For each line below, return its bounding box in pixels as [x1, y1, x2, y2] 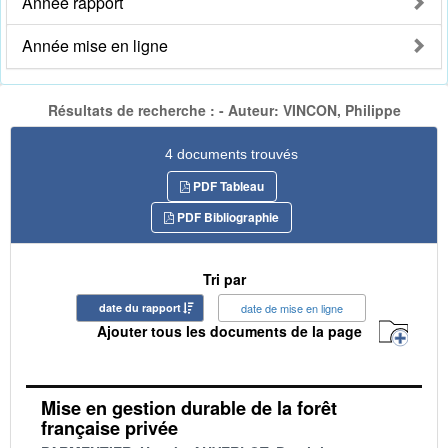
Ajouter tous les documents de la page [97, 321, 362, 342]
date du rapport [99, 299, 181, 315]
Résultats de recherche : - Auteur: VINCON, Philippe [47, 100, 401, 121]
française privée [41, 414, 178, 441]
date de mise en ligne [241, 299, 343, 316]
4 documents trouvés [165, 145, 298, 162]
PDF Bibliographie [174, 207, 279, 226]
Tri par [202, 268, 246, 289]
